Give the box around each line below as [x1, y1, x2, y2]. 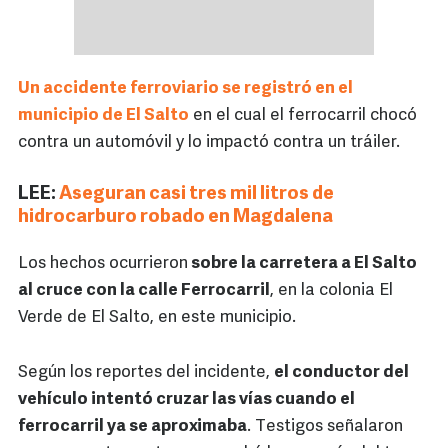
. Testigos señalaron [247, 418, 403, 436]
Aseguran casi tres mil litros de [59, 185, 334, 205]
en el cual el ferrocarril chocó [189, 107, 417, 125]
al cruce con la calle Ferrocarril [18, 282, 270, 300]
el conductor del [274, 364, 409, 382]
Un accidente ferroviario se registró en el [18, 80, 353, 98]
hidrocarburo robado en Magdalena [18, 208, 333, 228]
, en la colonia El [270, 282, 393, 300]
